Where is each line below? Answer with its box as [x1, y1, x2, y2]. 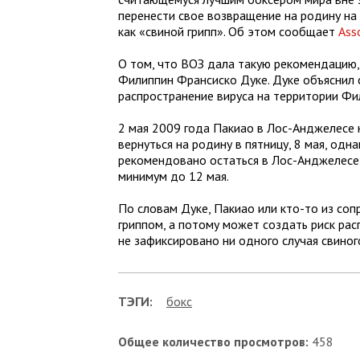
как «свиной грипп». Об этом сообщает [118, 23, 338, 39]
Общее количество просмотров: [118, 333, 309, 350]
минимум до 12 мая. [118, 168, 229, 184]
